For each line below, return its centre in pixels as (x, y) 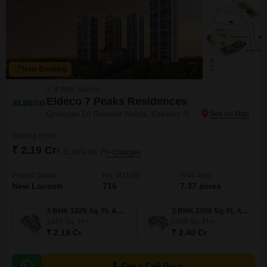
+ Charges (124, 153)
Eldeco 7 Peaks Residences (117, 101)
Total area (196, 175)
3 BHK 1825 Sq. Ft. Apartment (120, 211)
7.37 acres (201, 186)
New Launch (37, 186)
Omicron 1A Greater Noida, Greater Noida (193, 114)
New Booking (44, 69)
